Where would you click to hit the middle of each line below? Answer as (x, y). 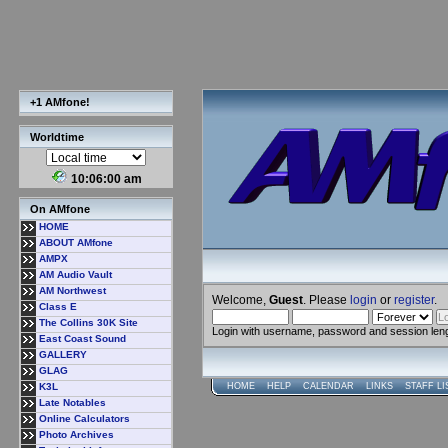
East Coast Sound (82, 338)
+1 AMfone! (60, 102)
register (414, 299)
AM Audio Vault (75, 274)
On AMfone (60, 209)
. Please (326, 299)
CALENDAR (328, 386)
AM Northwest (72, 290)
